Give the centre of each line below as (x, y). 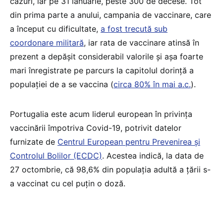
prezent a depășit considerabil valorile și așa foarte (107, 56)
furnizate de (34, 141)
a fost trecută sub (134, 28)
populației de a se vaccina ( (62, 84)
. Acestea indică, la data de (153, 155)
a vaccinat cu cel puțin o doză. (68, 183)
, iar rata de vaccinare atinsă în (141, 42)
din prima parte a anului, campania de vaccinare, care (111, 15)
